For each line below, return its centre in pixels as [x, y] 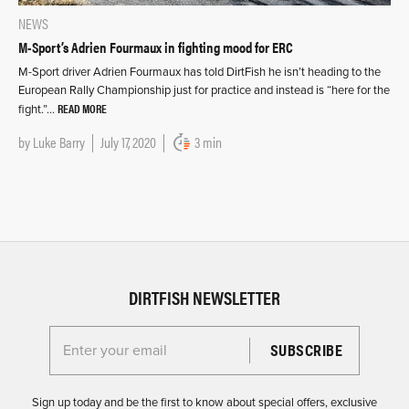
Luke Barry [59, 142]
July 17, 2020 [128, 142]
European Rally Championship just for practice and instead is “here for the [204, 90]
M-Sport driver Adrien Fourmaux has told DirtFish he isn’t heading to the [199, 72]
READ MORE [82, 108]
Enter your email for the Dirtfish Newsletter [184, 350]
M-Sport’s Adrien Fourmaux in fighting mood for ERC [156, 47]
